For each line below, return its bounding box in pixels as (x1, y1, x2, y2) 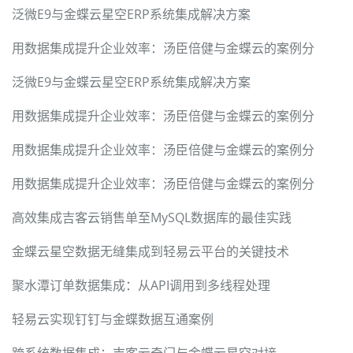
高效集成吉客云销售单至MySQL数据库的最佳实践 (12, 209, 292, 227)
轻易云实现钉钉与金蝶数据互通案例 (12, 310, 214, 329)
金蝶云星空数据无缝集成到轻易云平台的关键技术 (12, 243, 289, 261)
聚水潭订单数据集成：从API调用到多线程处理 (12, 277, 270, 295)
